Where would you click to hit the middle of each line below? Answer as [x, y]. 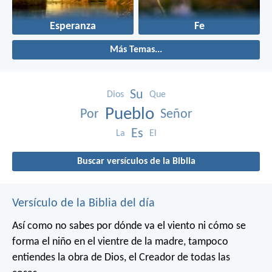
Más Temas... [136, 49]
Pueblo [129, 114]
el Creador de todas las [178, 257]
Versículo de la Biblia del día [83, 203]
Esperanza [73, 26]
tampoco [207, 242]
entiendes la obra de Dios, [69, 257]
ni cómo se [221, 226]
